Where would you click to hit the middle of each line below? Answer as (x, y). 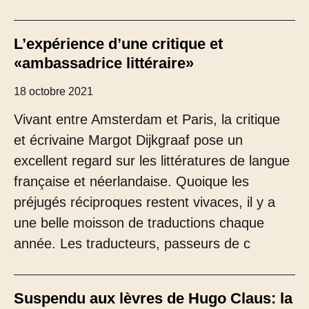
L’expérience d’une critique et (118, 44)
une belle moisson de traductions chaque (139, 223)
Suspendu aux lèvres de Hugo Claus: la (153, 298)
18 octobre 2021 (53, 91)
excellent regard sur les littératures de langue (152, 161)
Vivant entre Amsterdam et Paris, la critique (147, 119)
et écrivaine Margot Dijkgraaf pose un (128, 140)
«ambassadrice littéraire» (104, 63)
